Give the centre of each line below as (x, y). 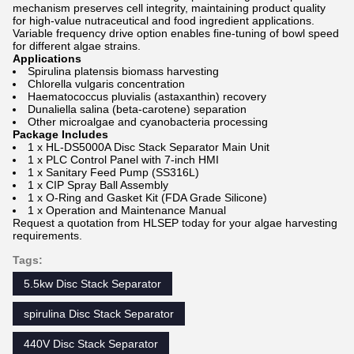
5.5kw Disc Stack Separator (92, 284)
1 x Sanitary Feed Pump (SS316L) (113, 172)
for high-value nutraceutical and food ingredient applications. (164, 21)
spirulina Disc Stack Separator (99, 314)
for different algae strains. (77, 46)
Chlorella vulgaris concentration (106, 84)
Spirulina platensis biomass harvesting (123, 71)
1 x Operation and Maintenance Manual (127, 210)
